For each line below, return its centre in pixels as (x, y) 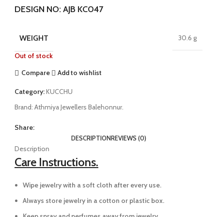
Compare (35, 73)
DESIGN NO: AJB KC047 (59, 9)
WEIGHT (34, 38)
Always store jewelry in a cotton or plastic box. (93, 200)
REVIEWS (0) (128, 138)
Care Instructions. (56, 162)
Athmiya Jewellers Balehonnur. (79, 107)
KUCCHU (59, 91)
